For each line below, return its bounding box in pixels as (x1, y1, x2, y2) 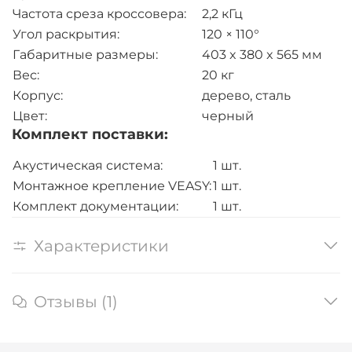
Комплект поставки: (12, 126, 168, 144)
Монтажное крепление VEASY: (13, 178, 211, 194)
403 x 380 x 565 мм (202, 47, 322, 63)
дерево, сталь (202, 88, 291, 104)
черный (202, 108, 254, 124)
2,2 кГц (202, 6, 243, 22)
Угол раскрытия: (13, 27, 119, 42)
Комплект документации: (13, 199, 178, 214)
